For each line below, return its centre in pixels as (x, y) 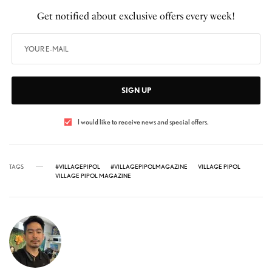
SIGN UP (136, 90)
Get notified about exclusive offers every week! (136, 16)
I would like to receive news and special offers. (143, 122)
